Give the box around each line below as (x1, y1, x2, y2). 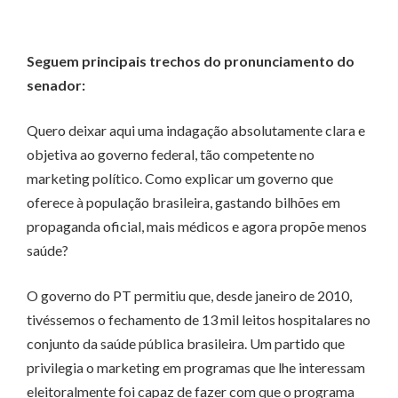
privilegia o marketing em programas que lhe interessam (27, 359, 365, 377)
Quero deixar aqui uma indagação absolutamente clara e (27, 122, 365, 139)
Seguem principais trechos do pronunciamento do (27, 52, 354, 70)
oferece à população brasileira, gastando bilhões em (27, 194, 340, 211)
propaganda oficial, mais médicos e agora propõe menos (27, 218, 367, 235)
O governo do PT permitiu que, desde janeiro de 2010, (27, 287, 352, 305)
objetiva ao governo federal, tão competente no (27, 146, 314, 163)
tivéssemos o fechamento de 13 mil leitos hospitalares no (27, 311, 370, 329)
